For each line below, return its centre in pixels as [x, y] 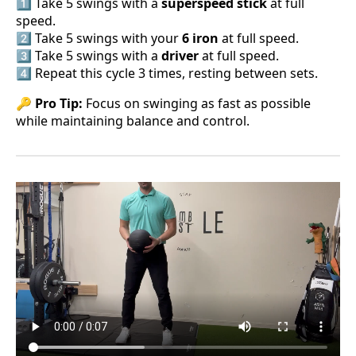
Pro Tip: [59, 104]
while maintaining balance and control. [133, 121]
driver [180, 56]
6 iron [200, 39]
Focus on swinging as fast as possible [197, 104]
